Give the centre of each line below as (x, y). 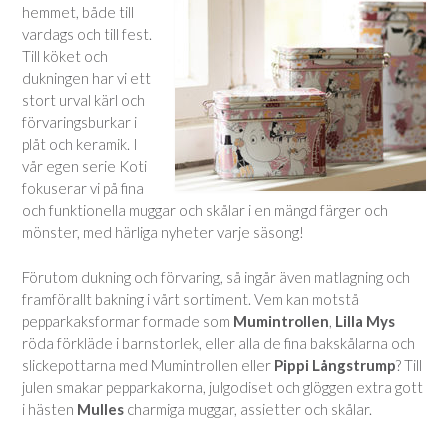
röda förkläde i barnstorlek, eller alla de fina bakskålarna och (218, 342)
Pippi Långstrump (335, 364)
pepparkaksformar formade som (127, 320)
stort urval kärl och (83, 100)
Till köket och (65, 56)
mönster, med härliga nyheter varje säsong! (163, 232)
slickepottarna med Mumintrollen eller (148, 364)
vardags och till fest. (87, 34)
